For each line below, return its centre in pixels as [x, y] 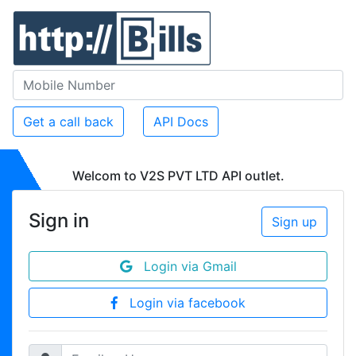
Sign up [294, 222]
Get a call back [68, 122]
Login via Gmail [184, 266]
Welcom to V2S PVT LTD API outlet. [178, 176]
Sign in [59, 221]
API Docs [181, 122]
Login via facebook [181, 303]
